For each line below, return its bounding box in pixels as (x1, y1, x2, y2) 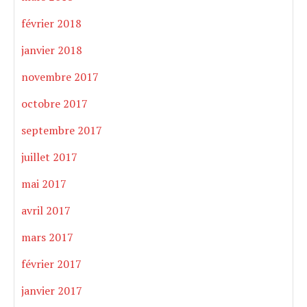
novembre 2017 (21, 69, 99, 85)
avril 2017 (21, 203, 71, 219)
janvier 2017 (21, 283, 82, 299)
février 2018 (21, 16, 82, 32)
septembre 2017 (21, 123, 102, 138)
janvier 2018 (21, 42, 82, 58)
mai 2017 (21, 176, 66, 192)
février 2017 (21, 256, 82, 272)
